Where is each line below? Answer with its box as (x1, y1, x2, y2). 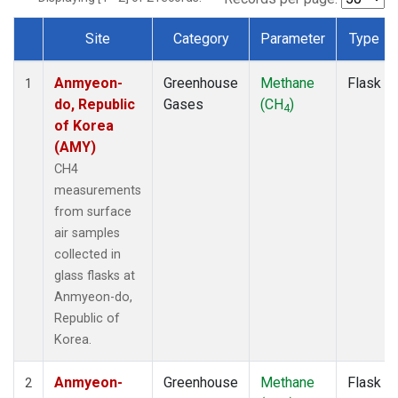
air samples (54, 225, 120, 241)
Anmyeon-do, (54, 289, 132, 305)
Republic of (54, 310, 120, 326)
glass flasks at (54, 267, 135, 283)
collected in (54, 246, 121, 262)
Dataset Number (28, 50, 129, 68)
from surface (54, 203, 131, 219)
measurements (54, 182, 141, 198)
